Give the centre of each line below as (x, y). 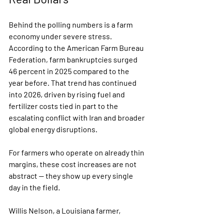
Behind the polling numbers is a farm (71, 24)
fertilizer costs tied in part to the (64, 106)
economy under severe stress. (61, 36)
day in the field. (34, 187)
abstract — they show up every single (72, 176)
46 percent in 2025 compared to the (70, 71)
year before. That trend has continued (73, 83)
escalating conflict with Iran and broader (77, 117)
